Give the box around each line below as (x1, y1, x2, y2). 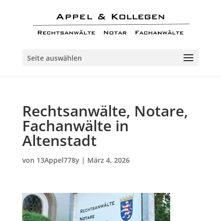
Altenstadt (22, 130, 97, 150)
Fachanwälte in (22, 115, 129, 136)
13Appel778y (36, 155, 79, 165)
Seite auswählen (27, 53, 82, 63)
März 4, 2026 (87, 155, 130, 165)
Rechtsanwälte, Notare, (22, 101, 188, 121)
